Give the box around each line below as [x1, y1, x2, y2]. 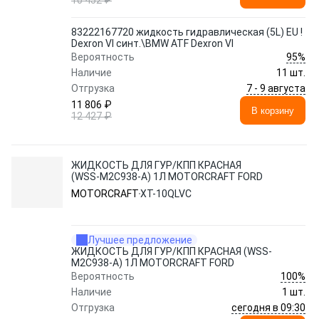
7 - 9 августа [246, 82, 305, 94]
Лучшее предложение [88, 234, 192, 246]
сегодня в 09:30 [231, 301, 305, 313]
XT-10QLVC [140, 188, 192, 199]
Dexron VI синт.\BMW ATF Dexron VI [71, 38, 234, 49]
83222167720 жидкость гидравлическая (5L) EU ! [71, 26, 303, 38]
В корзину [251, 105, 294, 116]
